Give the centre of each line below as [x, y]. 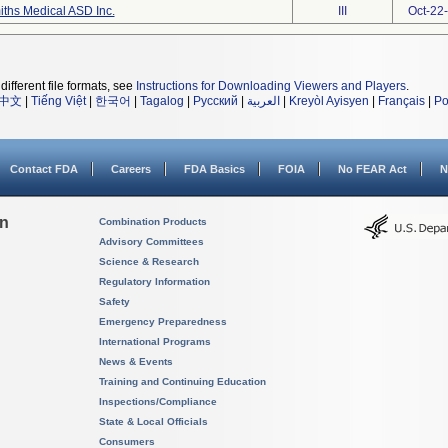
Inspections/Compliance [158, 401]
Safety [114, 301]
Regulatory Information [154, 281]
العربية [263, 101]
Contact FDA [44, 169]
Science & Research [149, 261]
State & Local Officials [153, 421]
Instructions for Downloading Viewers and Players [271, 86]
